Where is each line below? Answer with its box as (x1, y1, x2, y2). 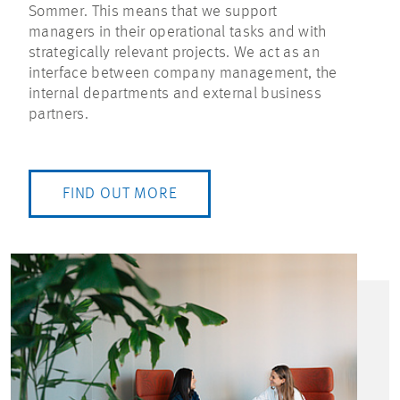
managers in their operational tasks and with (29, 24, 327, 41)
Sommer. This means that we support (29, 4, 278, 21)
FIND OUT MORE (62, 186, 178, 203)
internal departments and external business (29, 86, 321, 103)
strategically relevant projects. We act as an (29, 45, 320, 62)
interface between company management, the (29, 65, 337, 82)
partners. (29, 106, 88, 123)
